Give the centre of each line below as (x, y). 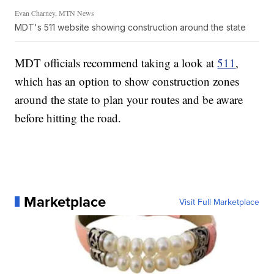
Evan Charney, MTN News (55, 13)
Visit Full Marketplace (219, 202)
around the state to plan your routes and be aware (129, 99)
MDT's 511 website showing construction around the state (131, 27)
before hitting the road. (68, 117)
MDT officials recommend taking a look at (116, 62)
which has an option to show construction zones (127, 81)
